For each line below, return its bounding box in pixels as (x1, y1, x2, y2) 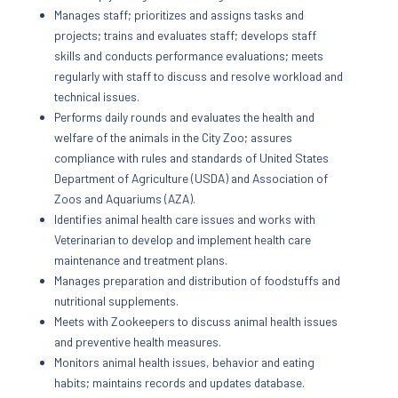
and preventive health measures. (54, 333, 222, 349)
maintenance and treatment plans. (54, 251, 228, 267)
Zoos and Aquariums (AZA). (54, 190, 196, 206)
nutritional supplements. (54, 292, 179, 308)
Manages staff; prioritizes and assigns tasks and (54, 6, 305, 22)
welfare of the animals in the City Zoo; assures (54, 129, 293, 145)
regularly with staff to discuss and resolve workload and (54, 68, 344, 84)
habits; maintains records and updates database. (54, 374, 306, 390)
